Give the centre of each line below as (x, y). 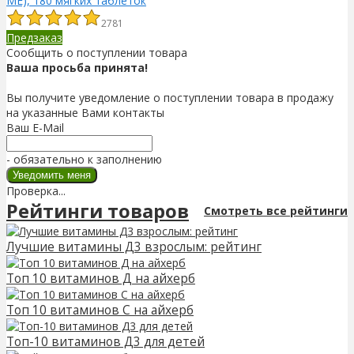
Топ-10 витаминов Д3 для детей (105, 341)
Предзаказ (34, 37)
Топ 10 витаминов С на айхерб (100, 310)
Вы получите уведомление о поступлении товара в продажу (170, 97)
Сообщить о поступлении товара (97, 52)
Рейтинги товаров (98, 211)
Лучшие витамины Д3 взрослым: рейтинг (134, 247)
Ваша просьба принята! (77, 67)
